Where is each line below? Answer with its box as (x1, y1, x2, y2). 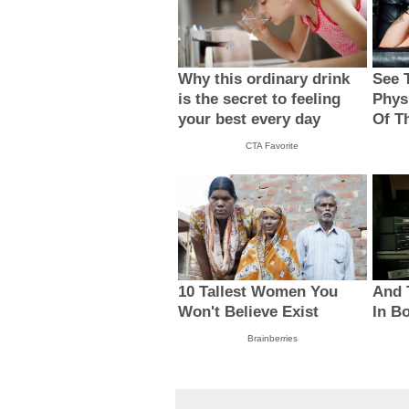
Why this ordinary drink (178, 69, 351, 88)
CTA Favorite (246, 140, 299, 151)
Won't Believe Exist (178, 303, 320, 321)
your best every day (178, 110, 321, 128)
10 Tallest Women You (178, 283, 339, 301)
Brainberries (246, 333, 298, 344)
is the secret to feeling (178, 89, 341, 108)
